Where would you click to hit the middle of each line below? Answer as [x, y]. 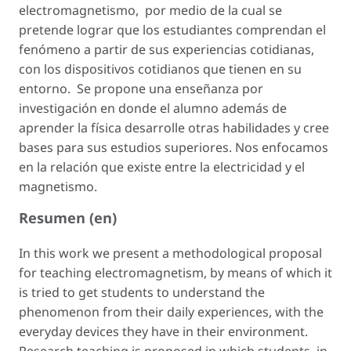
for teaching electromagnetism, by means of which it [175, 272]
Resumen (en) [68, 217]
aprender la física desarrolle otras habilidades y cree [174, 127]
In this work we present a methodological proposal [170, 253]
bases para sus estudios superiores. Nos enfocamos [174, 147]
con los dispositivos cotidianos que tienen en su [160, 69]
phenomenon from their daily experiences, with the [171, 311]
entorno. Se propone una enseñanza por [141, 88]
